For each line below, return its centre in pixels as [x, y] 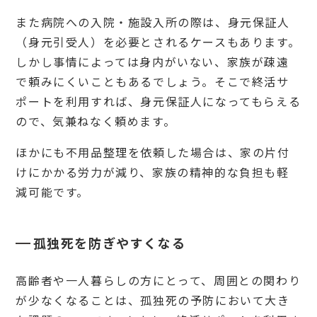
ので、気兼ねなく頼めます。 [96, 121]
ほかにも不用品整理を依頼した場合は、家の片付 [153, 152]
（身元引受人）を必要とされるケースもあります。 [158, 42]
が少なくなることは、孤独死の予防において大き [153, 300]
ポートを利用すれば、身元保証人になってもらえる [158, 102]
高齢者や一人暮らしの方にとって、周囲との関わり [158, 281]
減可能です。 [52, 192]
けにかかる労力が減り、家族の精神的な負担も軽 [152, 172]
